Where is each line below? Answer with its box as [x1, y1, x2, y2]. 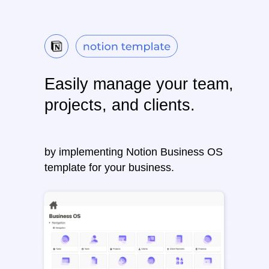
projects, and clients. [44, 96, 195, 114]
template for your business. [44, 162, 174, 174]
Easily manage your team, [44, 75, 234, 93]
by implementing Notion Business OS [44, 146, 223, 158]
